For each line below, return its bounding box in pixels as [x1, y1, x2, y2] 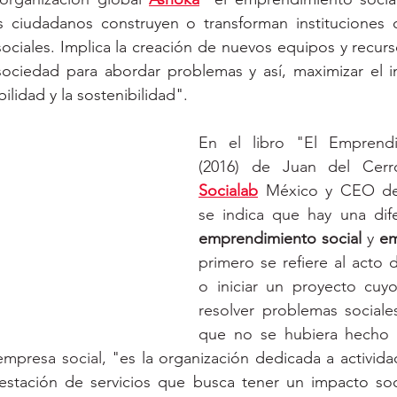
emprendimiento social [198, 229, 362, 248]
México [265, 181, 318, 200]
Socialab [198, 181, 258, 200]
